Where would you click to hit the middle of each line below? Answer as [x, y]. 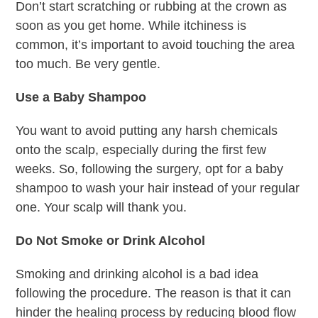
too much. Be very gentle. [88, 64]
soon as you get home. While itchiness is [131, 25]
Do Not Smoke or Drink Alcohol [111, 240]
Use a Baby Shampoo [81, 97]
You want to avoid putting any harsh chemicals [147, 130]
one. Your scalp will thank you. [102, 207]
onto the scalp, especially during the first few [141, 149]
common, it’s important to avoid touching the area [155, 44]
